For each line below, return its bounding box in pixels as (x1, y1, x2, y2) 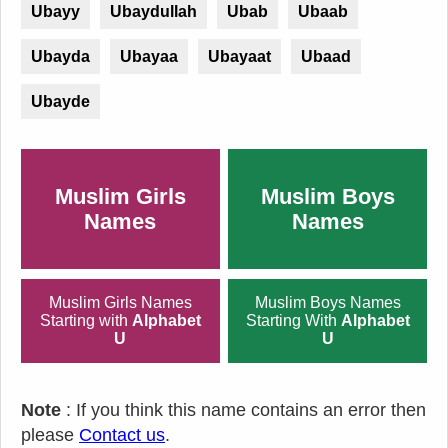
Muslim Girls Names (48, 294, 192, 312)
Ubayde (31, 93, 90, 111)
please (21, 425, 79, 446)
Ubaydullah (110, 3, 197, 21)
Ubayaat (208, 48, 271, 66)
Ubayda (31, 48, 90, 66)
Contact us (79, 425, 165, 446)
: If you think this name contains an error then (61, 400, 426, 421)
